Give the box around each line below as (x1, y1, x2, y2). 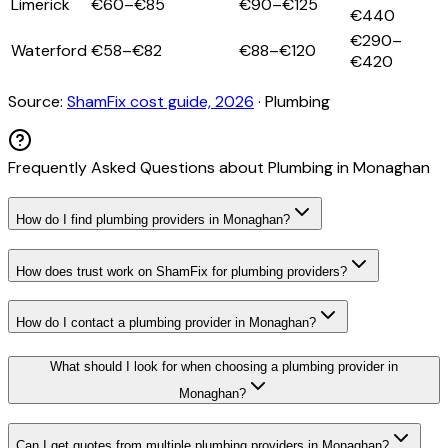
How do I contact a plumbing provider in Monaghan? (16, 315, 316, 331)
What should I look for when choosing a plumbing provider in (50, 359, 398, 375)
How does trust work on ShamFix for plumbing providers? (16, 263, 347, 279)
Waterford (11, 40, 87, 62)
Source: (8, 91, 63, 113)
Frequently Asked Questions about (8, 157, 268, 179)
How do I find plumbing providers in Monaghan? (16, 211, 290, 227)
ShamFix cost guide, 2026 (67, 91, 254, 113)
